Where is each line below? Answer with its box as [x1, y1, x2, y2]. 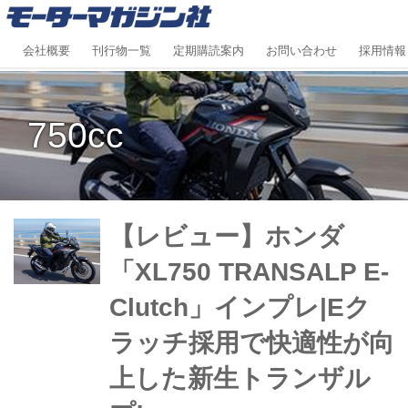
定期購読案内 [173, 44, 244, 57]
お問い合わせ [266, 44, 337, 57]
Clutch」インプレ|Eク [108, 292, 371, 321]
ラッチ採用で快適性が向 [108, 328, 394, 357]
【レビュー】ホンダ [108, 221, 344, 250]
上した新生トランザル [108, 363, 371, 393]
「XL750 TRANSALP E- [108, 257, 389, 286]
